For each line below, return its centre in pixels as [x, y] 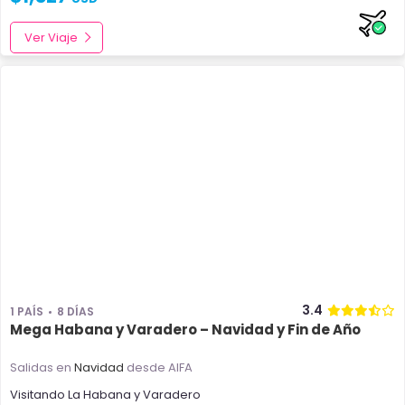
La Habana [99, 395]
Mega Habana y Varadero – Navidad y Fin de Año [185, 330]
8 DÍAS [75, 311]
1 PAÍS [27, 311]
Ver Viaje [51, 38]
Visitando [39, 395]
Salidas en [42, 367]
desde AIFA [158, 367]
